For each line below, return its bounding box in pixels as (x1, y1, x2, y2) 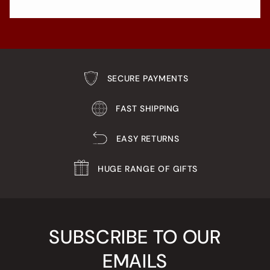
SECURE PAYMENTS (107, 73, 189, 84)
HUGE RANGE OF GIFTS (98, 163, 198, 175)
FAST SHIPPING (115, 103, 180, 115)
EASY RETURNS (116, 133, 180, 145)
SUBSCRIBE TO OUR (49, 225, 221, 250)
